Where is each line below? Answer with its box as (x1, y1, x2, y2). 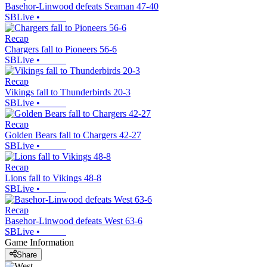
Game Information (5, 237, 74, 248)
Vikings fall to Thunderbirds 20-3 (5, 87, 131, 98)
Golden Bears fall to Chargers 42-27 (5, 130, 141, 141)
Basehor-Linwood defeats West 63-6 (5, 216, 142, 226)
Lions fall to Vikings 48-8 (5, 173, 101, 184)
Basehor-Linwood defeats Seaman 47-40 (5, 1, 159, 12)
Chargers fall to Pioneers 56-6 (5, 44, 117, 55)
